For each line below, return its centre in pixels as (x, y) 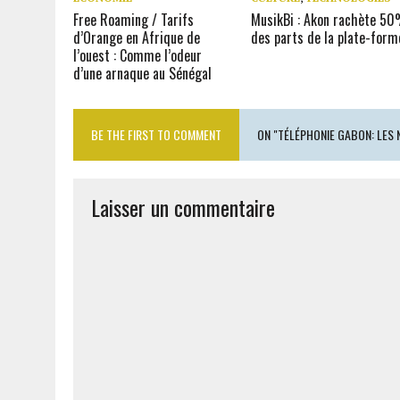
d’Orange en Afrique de (137, 37)
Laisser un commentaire (183, 207)
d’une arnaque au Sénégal (142, 73)
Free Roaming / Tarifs (133, 20)
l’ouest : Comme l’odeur (137, 55)
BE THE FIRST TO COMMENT (156, 134)
